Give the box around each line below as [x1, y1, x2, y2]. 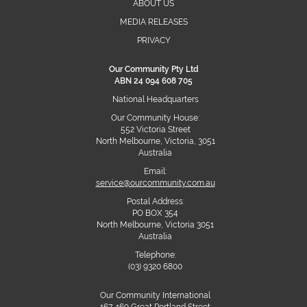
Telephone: [134, 250, 176, 260]
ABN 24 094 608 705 [114, 76, 193, 86]
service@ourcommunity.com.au [95, 178, 215, 188]
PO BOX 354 [132, 208, 178, 218]
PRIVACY [136, 36, 171, 45]
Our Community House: [111, 113, 199, 123]
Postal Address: [126, 197, 184, 206]
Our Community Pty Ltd [108, 64, 199, 74]
